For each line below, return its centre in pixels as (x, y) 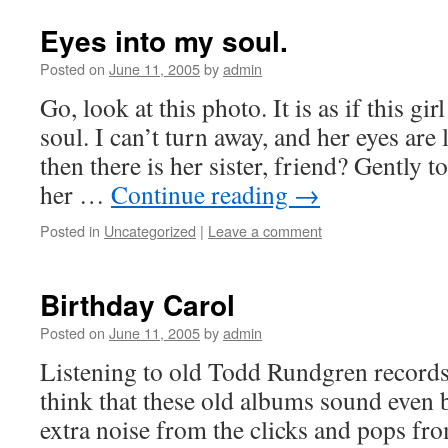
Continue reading (202, 194)
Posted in (70, 230)
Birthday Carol (137, 304)
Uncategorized (150, 230)
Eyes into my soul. (164, 40)
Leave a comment (265, 230)
